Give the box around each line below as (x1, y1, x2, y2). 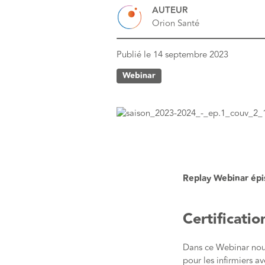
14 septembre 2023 (153, 48, 228, 62)
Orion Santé (152, 17, 199, 30)
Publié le (117, 48, 153, 62)
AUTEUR (152, 4, 188, 17)
